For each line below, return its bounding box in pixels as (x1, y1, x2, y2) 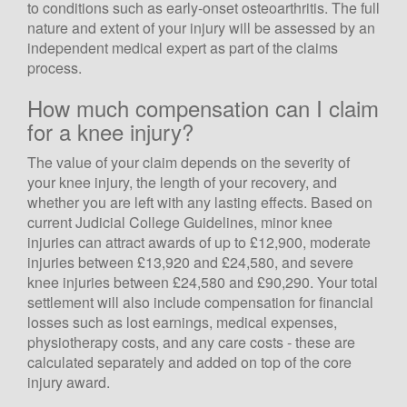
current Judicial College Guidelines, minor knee (27, 211, 333, 233)
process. (27, 56, 82, 78)
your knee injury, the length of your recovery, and (27, 171, 337, 193)
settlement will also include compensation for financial (27, 291, 373, 313)
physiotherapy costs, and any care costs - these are (27, 331, 355, 352)
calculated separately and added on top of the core (27, 351, 352, 372)
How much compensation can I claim (27, 91, 379, 124)
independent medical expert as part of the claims (27, 36, 338, 58)
